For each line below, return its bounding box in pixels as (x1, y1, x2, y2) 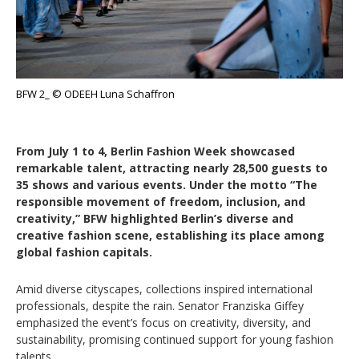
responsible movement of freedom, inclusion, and (16, 194, 305, 210)
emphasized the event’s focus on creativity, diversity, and (16, 315, 311, 331)
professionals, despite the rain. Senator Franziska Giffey (16, 298, 304, 314)
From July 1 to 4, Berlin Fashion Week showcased (16, 143, 295, 159)
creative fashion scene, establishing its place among (16, 228, 325, 244)
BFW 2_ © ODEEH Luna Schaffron (16, 87, 175, 102)
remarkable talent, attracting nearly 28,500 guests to (16, 160, 328, 176)
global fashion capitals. (16, 244, 152, 260)
